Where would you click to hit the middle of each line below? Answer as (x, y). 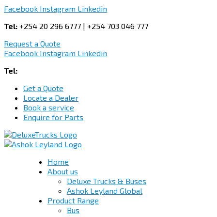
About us (63, 171)
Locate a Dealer (51, 98)
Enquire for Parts (53, 117)
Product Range (73, 200)
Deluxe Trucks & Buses (107, 181)
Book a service (49, 107)
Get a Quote (43, 88)
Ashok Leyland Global (105, 191)
